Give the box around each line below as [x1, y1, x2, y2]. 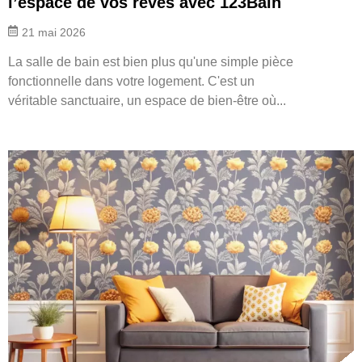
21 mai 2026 [22, 25, 86, 39]
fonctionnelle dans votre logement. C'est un [8, 74, 255, 88]
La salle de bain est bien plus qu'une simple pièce [8, 54, 293, 69]
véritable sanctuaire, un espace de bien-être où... [8, 93, 286, 107]
